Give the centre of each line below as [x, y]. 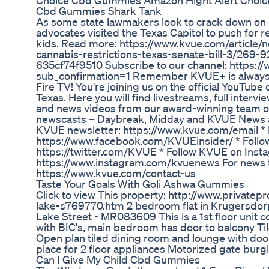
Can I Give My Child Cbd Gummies [118, 260]
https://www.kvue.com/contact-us [116, 173]
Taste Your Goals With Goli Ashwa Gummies [140, 184]
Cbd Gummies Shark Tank [99, 11]
